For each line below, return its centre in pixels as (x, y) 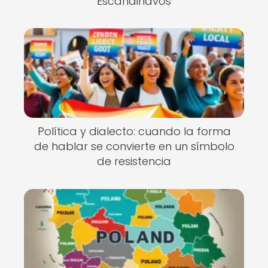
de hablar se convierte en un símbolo (134, 147)
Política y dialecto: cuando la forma (134, 132)
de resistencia (134, 162)
